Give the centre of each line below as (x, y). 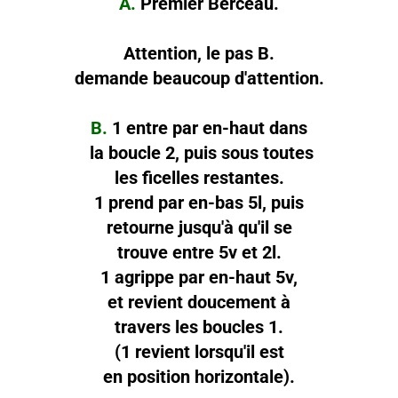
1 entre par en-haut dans (210, 127)
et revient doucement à (199, 302)
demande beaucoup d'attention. (199, 78)
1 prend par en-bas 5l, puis (199, 202)
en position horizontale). (199, 376)
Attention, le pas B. (199, 53)
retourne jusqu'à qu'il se (199, 227)
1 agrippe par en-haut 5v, (199, 277)
